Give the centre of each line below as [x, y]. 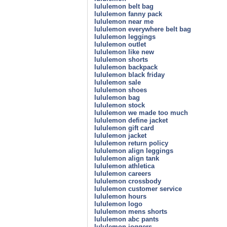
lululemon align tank [127, 158]
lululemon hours [120, 196]
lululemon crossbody [128, 181]
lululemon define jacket [131, 120]
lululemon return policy [131, 143]
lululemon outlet [120, 44]
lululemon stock [120, 105]
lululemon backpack [126, 67]
